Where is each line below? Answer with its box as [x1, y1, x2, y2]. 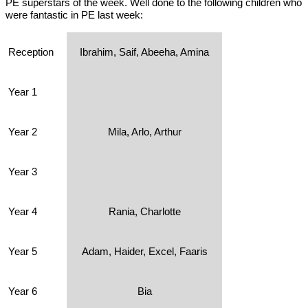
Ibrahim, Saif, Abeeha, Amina [80, 46, 209, 58]
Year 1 [8, 86, 37, 98]
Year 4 [8, 206, 37, 217]
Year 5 [8, 245, 37, 257]
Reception [8, 46, 54, 58]
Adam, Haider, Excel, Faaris [81, 245, 208, 257]
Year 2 [8, 126, 37, 137]
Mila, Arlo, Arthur [107, 126, 181, 137]
